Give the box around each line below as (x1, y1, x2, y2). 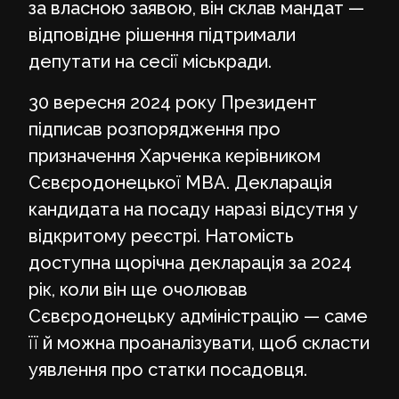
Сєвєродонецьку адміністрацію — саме (28, 305, 368, 327)
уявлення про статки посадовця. (28, 358, 307, 380)
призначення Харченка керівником (28, 144, 321, 167)
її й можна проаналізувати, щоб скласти (28, 331, 370, 354)
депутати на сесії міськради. (28, 50, 272, 72)
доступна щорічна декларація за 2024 (28, 251, 352, 273)
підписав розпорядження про (28, 118, 281, 140)
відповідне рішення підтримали (28, 23, 296, 45)
